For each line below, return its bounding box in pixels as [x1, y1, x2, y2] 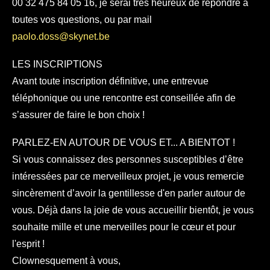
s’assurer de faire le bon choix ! [12, 110, 145, 120]
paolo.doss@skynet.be [12, 31, 110, 42]
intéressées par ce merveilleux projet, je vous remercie [12, 171, 244, 181]
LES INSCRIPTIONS [12, 59, 102, 69]
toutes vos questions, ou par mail [12, 14, 152, 25]
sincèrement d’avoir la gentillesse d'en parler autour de [12, 188, 245, 198]
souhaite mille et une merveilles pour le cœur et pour [12, 222, 236, 232]
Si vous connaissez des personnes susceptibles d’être [12, 154, 243, 165]
